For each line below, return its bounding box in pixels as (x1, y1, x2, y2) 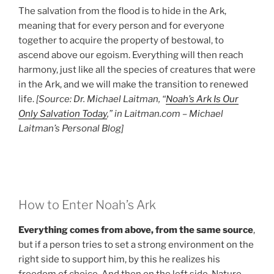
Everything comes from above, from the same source (18, 224, 253, 236)
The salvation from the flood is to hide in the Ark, (18, 6, 226, 17)
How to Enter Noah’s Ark (18, 198, 156, 213)
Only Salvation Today (18, 108, 107, 120)
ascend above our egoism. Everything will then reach (18, 50, 243, 61)
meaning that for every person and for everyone (18, 20, 224, 32)
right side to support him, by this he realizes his (18, 254, 220, 265)
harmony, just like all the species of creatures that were (18, 64, 256, 76)
